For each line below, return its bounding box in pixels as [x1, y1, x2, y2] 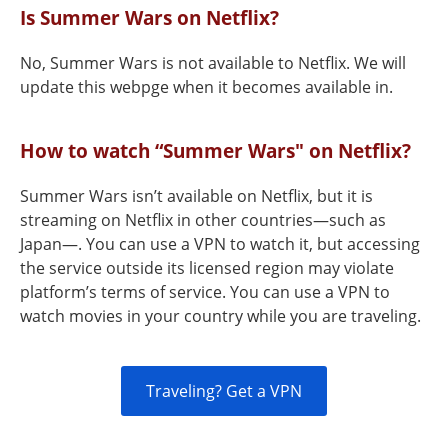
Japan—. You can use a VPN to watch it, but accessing [20, 233, 420, 255]
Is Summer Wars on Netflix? [20, 4, 279, 31]
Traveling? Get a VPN [146, 380, 302, 402]
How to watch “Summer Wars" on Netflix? [20, 137, 411, 164]
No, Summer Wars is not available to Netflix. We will [20, 52, 406, 74]
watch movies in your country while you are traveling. [20, 305, 421, 327]
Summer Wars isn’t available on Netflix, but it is [20, 185, 373, 207]
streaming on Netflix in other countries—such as [20, 209, 386, 231]
